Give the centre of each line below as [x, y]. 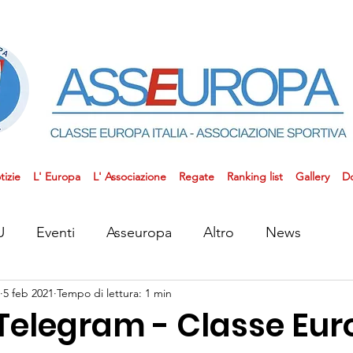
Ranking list [255, 176]
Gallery [312, 176]
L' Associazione [129, 176]
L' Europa [56, 176]
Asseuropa [139, 232]
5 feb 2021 [28, 293]
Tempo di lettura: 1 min [114, 293]
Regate [196, 176]
